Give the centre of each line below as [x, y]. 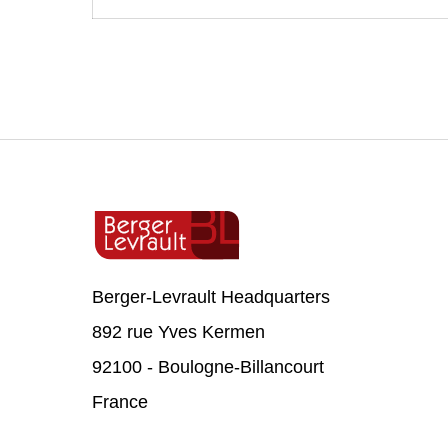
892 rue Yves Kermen [178, 332]
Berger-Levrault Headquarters [211, 297]
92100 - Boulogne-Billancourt [208, 367]
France [120, 402]
